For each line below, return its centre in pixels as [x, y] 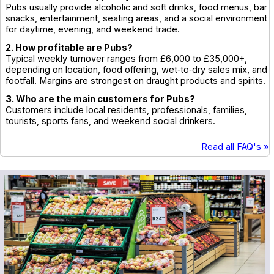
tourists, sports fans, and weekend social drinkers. [110, 121]
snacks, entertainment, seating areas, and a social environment [136, 19]
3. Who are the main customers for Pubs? [100, 99]
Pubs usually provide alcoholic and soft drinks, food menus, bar [136, 8]
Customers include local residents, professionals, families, [126, 110]
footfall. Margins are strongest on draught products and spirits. [135, 81]
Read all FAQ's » [235, 147]
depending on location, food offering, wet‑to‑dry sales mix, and [136, 70]
